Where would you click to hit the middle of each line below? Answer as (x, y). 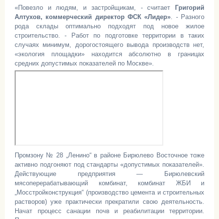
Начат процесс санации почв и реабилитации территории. (109, 211)
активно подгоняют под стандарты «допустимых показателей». (109, 164)
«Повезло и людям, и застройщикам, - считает (95, 8)
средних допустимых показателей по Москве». (84, 63)
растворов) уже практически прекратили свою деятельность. (109, 202)
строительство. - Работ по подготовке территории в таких (109, 35)
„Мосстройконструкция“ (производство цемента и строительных (109, 192)
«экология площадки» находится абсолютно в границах (109, 54)
